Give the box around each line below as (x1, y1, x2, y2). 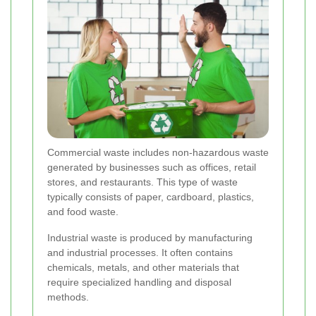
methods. (47, 291, 89, 303)
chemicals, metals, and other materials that (47, 262, 239, 274)
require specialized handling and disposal (47, 276, 231, 288)
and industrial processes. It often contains (47, 247, 233, 259)
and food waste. (47, 206, 119, 218)
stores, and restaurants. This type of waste (47, 176, 238, 188)
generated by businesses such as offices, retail (47, 162, 256, 174)
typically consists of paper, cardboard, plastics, (47, 191, 254, 203)
